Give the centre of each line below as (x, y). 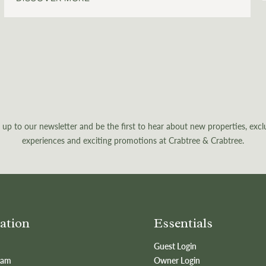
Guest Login (175, 246)
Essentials (183, 223)
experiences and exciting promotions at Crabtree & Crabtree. (133, 140)
